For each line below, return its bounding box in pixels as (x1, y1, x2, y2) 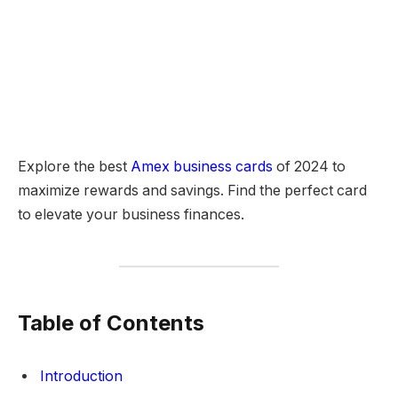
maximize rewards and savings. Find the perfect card (18, 181, 367, 199)
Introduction (40, 367, 123, 385)
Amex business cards (131, 157, 273, 175)
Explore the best (18, 157, 131, 175)
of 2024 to (273, 157, 346, 175)
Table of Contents (18, 309, 204, 336)
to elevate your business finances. (18, 205, 244, 223)
